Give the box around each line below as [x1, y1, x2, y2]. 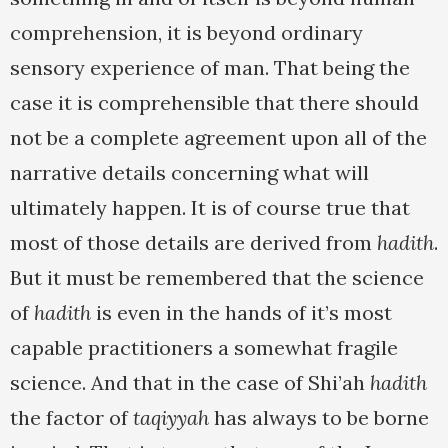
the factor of [10, 405, 133, 431]
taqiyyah [133, 405, 209, 431]
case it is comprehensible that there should [10, 90, 419, 116]
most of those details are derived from [10, 230, 377, 256]
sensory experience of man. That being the [10, 55, 410, 81]
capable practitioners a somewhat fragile [10, 335, 398, 361]
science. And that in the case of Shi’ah [10, 370, 370, 396]
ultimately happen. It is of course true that [10, 195, 410, 221]
